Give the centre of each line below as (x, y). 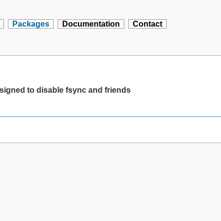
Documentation (91, 24)
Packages (31, 24)
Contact (148, 24)
